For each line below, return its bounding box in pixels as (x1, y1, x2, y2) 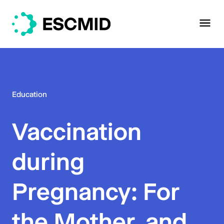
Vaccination (12, 117, 141, 146)
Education (12, 89, 47, 99)
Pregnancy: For (12, 177, 179, 206)
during (12, 147, 84, 176)
